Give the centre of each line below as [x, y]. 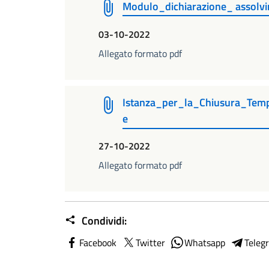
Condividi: [103, 220]
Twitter [150, 242]
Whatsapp [205, 242]
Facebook [98, 242]
